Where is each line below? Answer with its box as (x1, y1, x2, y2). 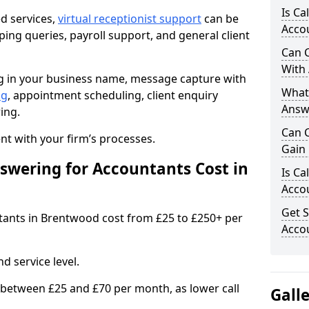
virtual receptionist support (58, 11, 201, 26)
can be (201, 11, 239, 26)
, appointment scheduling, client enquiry (8, 88, 218, 103)
